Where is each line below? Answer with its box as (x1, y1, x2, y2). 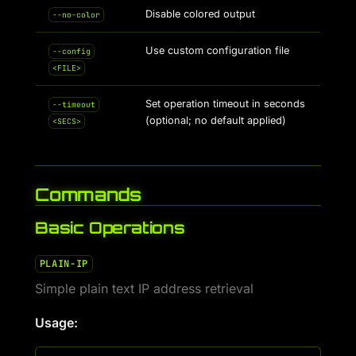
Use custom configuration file (145, 44, 289, 56)
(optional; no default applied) (145, 114, 286, 126)
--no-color (52, 10, 100, 20)
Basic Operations (35, 218, 185, 238)
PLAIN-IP (39, 257, 88, 270)
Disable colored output (145, 8, 255, 20)
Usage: (35, 315, 78, 331)
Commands (35, 184, 142, 205)
